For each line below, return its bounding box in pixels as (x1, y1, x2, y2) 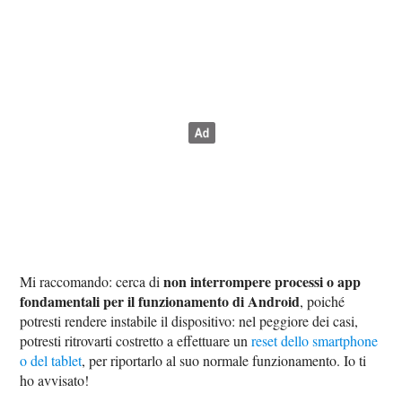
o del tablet (20, 350, 83, 370)
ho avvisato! (20, 370, 90, 389)
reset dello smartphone (251, 330, 379, 350)
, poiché (300, 291, 345, 310)
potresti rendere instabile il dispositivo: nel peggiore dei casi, (20, 310, 359, 330)
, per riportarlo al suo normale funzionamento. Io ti (82, 350, 367, 370)
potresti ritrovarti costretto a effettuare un (20, 330, 252, 350)
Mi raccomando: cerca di (20, 271, 164, 291)
